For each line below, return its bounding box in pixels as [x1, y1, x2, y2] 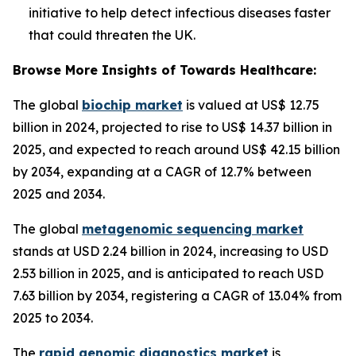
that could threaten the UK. [29, 27, 195, 44]
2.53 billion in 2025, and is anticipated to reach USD [13, 265, 323, 282]
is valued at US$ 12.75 [183, 97, 319, 114]
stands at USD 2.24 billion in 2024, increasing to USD [13, 243, 328, 260]
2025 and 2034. [13, 186, 105, 203]
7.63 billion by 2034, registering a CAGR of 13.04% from [13, 288, 342, 304]
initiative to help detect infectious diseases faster [29, 5, 331, 21]
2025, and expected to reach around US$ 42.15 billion [13, 141, 340, 158]
